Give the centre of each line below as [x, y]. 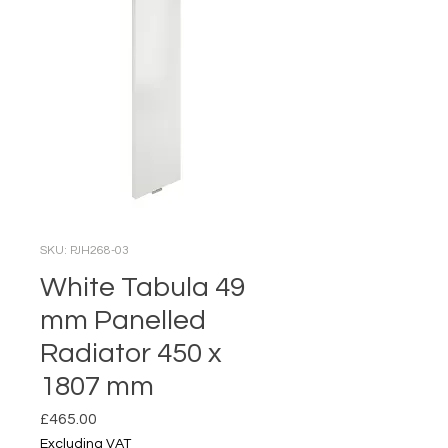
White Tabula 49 [142, 287]
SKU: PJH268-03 [84, 250]
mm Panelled [123, 320]
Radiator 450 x [131, 353]
